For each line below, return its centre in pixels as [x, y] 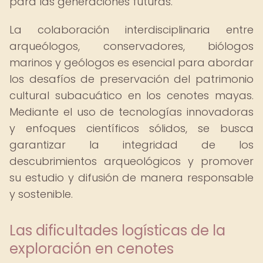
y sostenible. [41, 194]
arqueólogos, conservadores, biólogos [131, 46]
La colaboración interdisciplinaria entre [131, 30]
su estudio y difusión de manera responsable [131, 178]
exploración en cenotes [92, 249]
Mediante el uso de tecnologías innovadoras [131, 112]
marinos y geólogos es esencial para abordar [131, 63]
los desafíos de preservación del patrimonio [131, 79]
